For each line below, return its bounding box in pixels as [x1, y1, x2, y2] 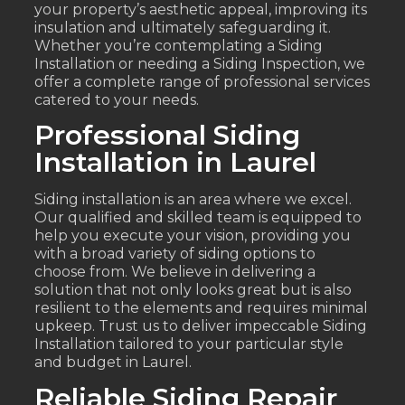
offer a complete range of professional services [34, 72, 371, 90]
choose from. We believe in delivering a [34, 263, 316, 281]
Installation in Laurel [34, 146, 317, 180]
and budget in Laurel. [34, 353, 193, 372]
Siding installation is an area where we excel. [34, 191, 353, 209]
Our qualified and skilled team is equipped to [34, 209, 363, 227]
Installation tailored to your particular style [34, 335, 344, 353]
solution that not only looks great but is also [34, 281, 353, 299]
